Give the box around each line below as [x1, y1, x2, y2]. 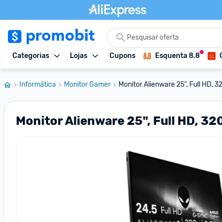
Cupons [110, 52, 135, 60]
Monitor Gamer [64, 80, 111, 89]
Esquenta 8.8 [155, 52, 200, 60]
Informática [19, 80, 56, 89]
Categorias [12, 52, 49, 60]
